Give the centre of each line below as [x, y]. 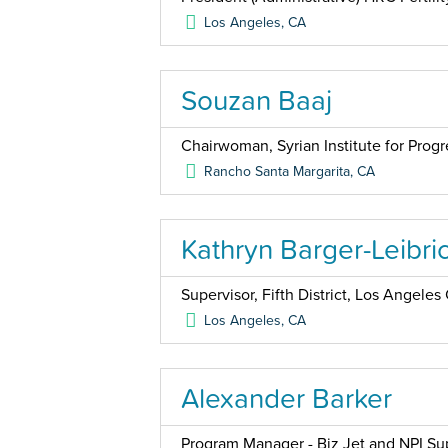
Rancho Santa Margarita [277, 171]
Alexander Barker [286, 398]
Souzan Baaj [256, 100]
